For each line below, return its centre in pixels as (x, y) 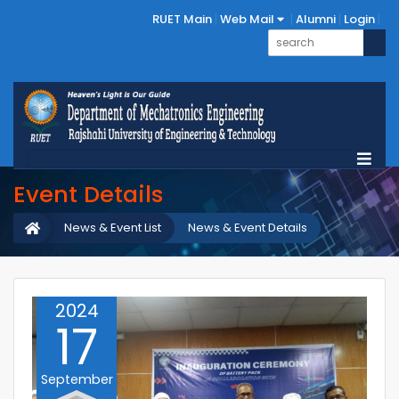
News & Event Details (248, 228)
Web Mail (248, 19)
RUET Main (182, 19)
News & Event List (113, 228)
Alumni (316, 19)
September (77, 379)
